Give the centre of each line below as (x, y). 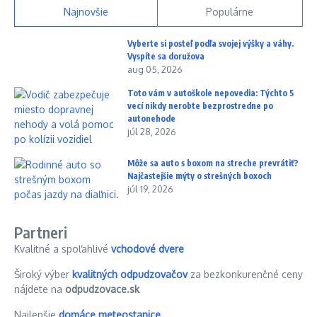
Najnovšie (86, 11)
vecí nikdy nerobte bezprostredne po (200, 105)
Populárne (230, 11)
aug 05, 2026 (155, 69)
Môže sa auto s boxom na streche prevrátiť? (213, 163)
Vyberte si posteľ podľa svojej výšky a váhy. (211, 43)
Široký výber (43, 274)
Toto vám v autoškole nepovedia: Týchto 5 (211, 93)
